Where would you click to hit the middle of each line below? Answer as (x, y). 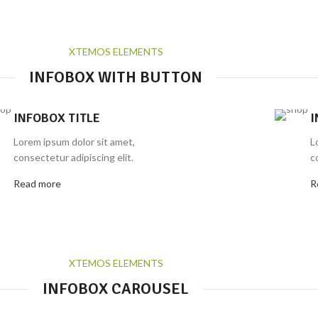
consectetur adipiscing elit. (74, 157)
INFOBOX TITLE (57, 118)
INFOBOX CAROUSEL (116, 289)
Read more (38, 183)
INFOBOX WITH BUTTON (116, 77)
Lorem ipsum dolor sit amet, (75, 142)
